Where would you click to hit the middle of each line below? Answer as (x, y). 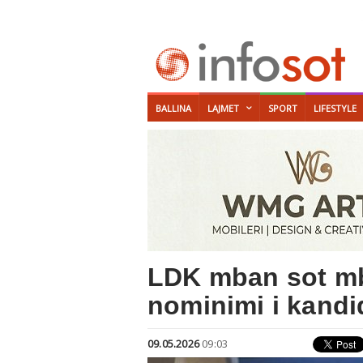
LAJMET (223, 108)
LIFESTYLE (335, 108)
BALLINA (173, 108)
